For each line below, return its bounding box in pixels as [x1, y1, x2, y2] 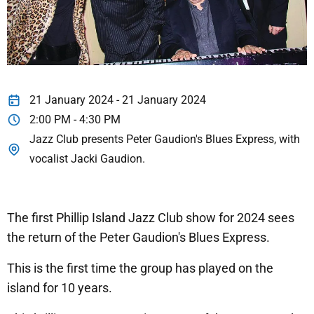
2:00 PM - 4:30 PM [29, 113, 121, 127]
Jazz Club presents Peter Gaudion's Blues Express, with [29, 132, 300, 146]
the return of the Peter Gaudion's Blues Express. [7, 230, 270, 245]
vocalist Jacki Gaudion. [29, 152, 145, 166]
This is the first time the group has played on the [7, 261, 273, 276]
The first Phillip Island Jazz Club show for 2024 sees [7, 210, 294, 226]
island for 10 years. [7, 280, 112, 296]
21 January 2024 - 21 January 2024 [29, 93, 206, 107]
